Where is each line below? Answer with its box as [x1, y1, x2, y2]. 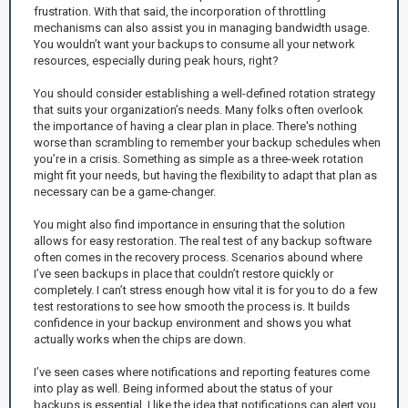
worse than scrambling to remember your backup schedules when [34, 135, 381, 149]
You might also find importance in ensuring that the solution [34, 217, 345, 231]
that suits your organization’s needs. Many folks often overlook [34, 102, 363, 117]
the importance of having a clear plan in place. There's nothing [34, 118, 357, 133]
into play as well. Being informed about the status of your [34, 381, 332, 395]
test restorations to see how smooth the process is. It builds [34, 299, 350, 313]
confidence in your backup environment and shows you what [34, 315, 352, 330]
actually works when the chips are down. [34, 331, 246, 346]
